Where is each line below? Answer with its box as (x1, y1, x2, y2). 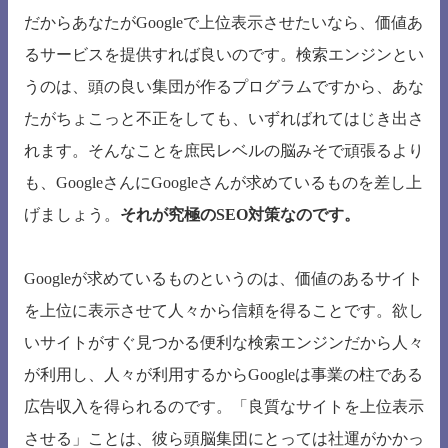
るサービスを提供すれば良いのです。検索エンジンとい (24, 46, 424, 64)
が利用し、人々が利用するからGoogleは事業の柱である (24, 366, 423, 384)
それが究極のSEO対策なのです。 (120, 206, 360, 224)
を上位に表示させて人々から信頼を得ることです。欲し (24, 302, 424, 320)
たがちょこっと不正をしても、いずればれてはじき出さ (24, 110, 424, 128)
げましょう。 (24, 206, 120, 224)
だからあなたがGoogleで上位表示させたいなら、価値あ (24, 14, 423, 32)
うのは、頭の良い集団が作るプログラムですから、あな (24, 78, 424, 96)
